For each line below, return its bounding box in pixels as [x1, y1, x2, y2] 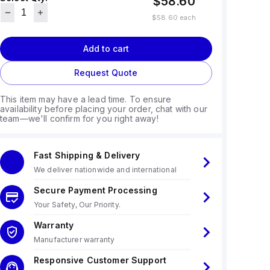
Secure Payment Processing [33, 185, 157, 195]
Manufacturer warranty [33, 235, 115, 244]
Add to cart [83, 43, 129, 54]
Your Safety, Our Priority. [33, 200, 121, 209]
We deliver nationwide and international [33, 165, 177, 174]
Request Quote [74, 67, 138, 78]
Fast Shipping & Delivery [33, 150, 140, 160]
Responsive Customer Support [33, 255, 167, 265]
